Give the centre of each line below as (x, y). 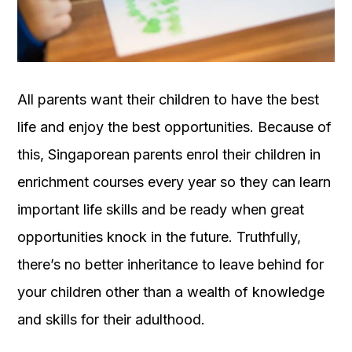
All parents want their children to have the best (168, 100)
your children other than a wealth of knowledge (171, 292)
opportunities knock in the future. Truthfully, (159, 237)
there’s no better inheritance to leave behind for (170, 265)
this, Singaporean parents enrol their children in (169, 155)
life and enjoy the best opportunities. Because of (174, 127)
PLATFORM (41, 32)
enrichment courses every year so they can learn (174, 182)
